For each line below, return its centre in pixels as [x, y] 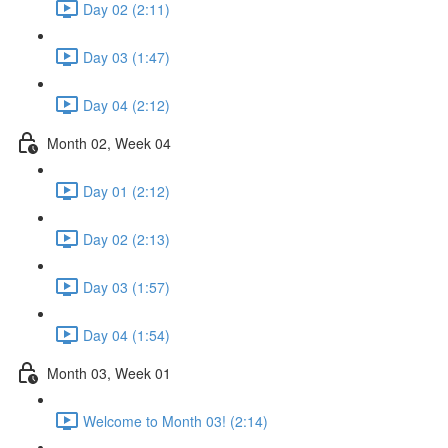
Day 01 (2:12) [126, 190]
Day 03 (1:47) [126, 56]
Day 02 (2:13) [126, 238]
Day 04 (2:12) [126, 104]
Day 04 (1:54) [126, 334]
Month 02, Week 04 [109, 142]
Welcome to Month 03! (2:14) [175, 420]
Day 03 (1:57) [126, 286]
